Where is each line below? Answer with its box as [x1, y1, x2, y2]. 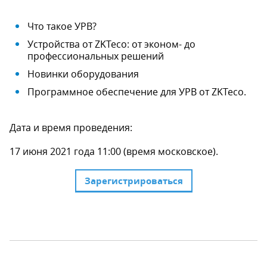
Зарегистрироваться [84, 175, 183, 187]
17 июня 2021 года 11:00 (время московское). [10, 145, 218, 158]
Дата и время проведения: [10, 121, 132, 134]
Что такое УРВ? [27, 20, 97, 33]
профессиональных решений [27, 49, 164, 63]
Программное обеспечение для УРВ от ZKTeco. [27, 85, 246, 98]
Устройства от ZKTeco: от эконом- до [27, 38, 195, 51]
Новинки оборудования [27, 67, 139, 80]
